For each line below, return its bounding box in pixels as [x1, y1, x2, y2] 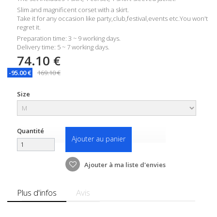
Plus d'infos [17, 186, 57, 198]
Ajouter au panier [72, 134, 125, 143]
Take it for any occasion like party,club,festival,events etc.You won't [17, 14, 208, 23]
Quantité [17, 126, 44, 135]
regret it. [17, 22, 41, 31]
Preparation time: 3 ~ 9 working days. [17, 33, 121, 43]
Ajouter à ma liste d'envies [83, 160, 166, 169]
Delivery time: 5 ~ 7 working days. [17, 42, 109, 51]
